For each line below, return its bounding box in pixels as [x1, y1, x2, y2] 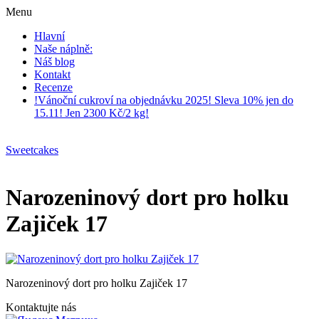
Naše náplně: [34, 43, 93, 55]
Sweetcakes [6, 144, 58, 156]
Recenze [34, 81, 73, 93]
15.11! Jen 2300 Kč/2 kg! [34, 107, 149, 119]
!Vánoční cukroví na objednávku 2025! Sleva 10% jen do [34, 94, 293, 106]
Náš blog [34, 56, 75, 68]
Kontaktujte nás [6, 300, 76, 313]
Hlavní [34, 30, 65, 42]
